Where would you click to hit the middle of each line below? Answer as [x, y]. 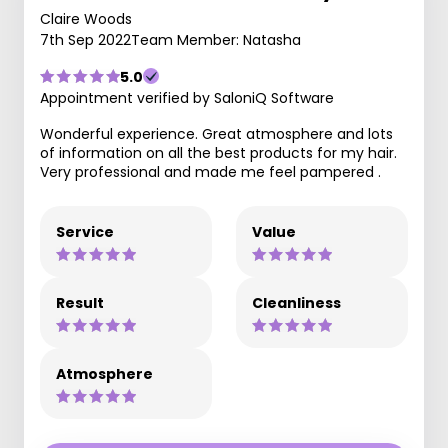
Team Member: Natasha [216, 39]
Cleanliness [296, 302]
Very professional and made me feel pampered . [210, 171]
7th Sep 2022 [85, 39]
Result [80, 302]
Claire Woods [86, 18]
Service [85, 231]
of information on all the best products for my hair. [218, 152]
